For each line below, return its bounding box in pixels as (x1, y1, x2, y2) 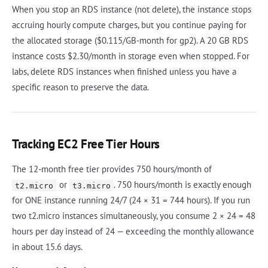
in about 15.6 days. (12, 241, 83, 253)
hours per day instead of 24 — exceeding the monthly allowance (12, 226, 254, 237)
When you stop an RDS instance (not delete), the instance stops (12, 4, 251, 16)
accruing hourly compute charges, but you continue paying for (12, 19, 246, 31)
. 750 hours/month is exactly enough (114, 179, 251, 191)
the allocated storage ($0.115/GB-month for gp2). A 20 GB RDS (12, 35, 248, 47)
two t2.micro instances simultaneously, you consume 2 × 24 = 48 (12, 210, 255, 222)
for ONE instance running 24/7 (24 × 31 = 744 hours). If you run (12, 194, 250, 206)
